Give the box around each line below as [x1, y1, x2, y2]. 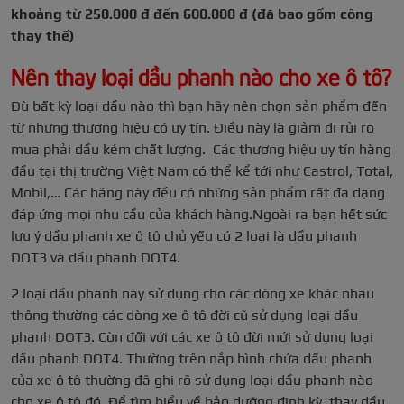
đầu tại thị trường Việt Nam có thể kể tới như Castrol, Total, [11, 162, 393, 180]
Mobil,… [11, 184, 64, 202]
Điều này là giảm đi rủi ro [214, 119, 374, 137]
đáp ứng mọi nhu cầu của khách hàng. [11, 206, 252, 224]
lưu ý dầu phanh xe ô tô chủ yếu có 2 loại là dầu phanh [11, 227, 357, 245]
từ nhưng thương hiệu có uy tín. [11, 119, 214, 137]
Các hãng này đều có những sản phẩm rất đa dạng [64, 184, 385, 202]
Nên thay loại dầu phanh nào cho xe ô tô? [11, 60, 391, 91]
